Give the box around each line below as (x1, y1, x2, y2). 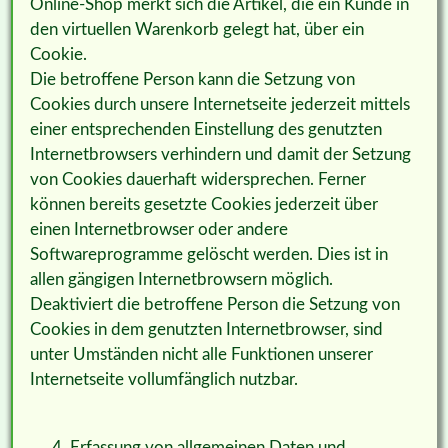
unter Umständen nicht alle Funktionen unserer (29, 346, 373, 364)
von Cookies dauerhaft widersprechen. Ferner (29, 171, 366, 189)
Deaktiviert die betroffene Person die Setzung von (29, 296, 400, 314)
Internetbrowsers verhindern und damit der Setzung (29, 146, 411, 164)
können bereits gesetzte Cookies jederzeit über (29, 196, 378, 214)
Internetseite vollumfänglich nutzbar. (29, 371, 298, 389)
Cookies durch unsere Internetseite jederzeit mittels (29, 96, 410, 114)
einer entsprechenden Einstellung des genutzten (29, 121, 382, 139)
